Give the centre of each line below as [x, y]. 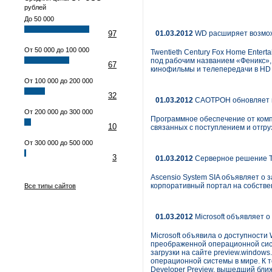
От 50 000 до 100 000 [57, 50]
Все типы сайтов [50, 186]
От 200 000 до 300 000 [59, 112]
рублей [35, 7]
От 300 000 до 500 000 [59, 143]
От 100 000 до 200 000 [59, 81]
